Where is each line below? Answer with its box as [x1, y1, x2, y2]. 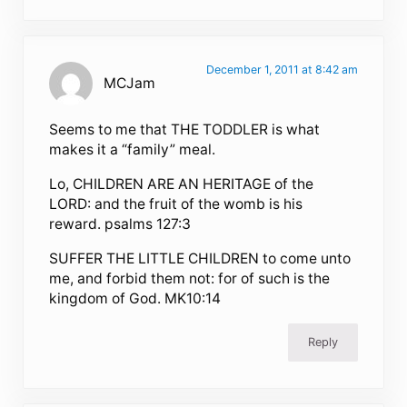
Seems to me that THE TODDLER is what [49, 121, 321, 139]
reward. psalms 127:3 [49, 215, 192, 233]
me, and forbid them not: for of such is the [49, 270, 331, 288]
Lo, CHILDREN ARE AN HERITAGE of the [49, 175, 314, 194]
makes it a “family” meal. [49, 141, 216, 159]
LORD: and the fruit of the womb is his [49, 195, 303, 213]
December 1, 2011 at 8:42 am [205, 63, 358, 77]
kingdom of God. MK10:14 [49, 290, 222, 308]
